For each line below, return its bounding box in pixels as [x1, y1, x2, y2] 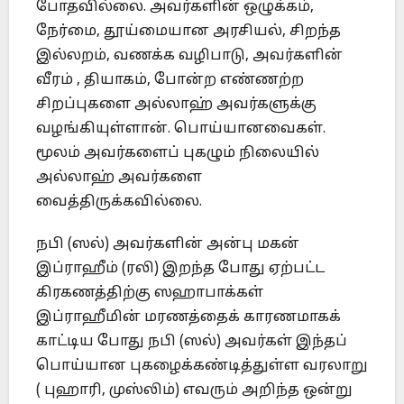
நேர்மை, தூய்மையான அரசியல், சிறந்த [36, 23, 341, 41]
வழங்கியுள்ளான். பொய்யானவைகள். [36, 120, 326, 139]
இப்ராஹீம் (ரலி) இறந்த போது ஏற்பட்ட [36, 260, 325, 279]
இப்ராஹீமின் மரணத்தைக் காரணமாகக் [36, 308, 341, 327]
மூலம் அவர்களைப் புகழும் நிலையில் [36, 144, 319, 163]
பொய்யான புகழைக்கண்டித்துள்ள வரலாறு [36, 357, 368, 376]
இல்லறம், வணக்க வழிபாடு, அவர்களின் [36, 47, 343, 66]
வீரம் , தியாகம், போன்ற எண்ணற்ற [36, 71, 304, 90]
